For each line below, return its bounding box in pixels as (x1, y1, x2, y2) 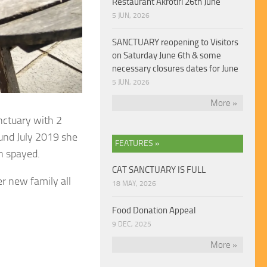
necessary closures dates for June (112, 63, 238, 74)
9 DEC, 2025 (112, 220, 151, 229)
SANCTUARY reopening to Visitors (112, 37, 238, 48)
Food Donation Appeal (112, 205, 195, 216)
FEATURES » (115, 138, 160, 149)
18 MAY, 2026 (112, 179, 156, 188)
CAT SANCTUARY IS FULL (112, 164, 206, 176)
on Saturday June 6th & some (112, 50, 221, 61)
